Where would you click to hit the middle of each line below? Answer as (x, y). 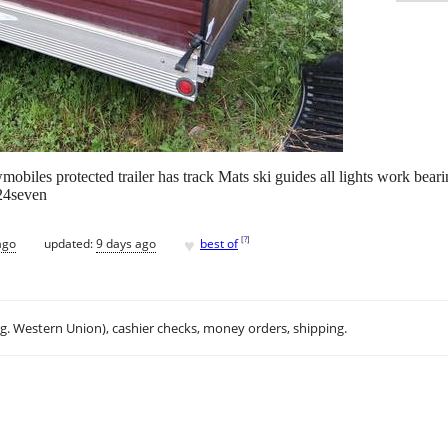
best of (219, 243)
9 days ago (126, 243)
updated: (70, 243)
